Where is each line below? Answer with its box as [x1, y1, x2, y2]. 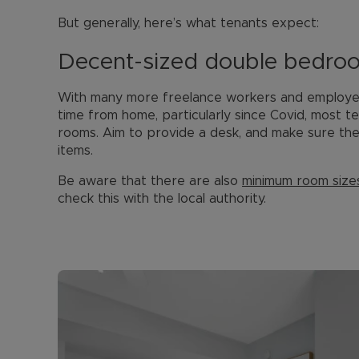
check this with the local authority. [58, 192, 266, 205]
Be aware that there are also [58, 175, 242, 188]
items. [58, 144, 93, 157]
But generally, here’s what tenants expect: [58, 17, 319, 30]
